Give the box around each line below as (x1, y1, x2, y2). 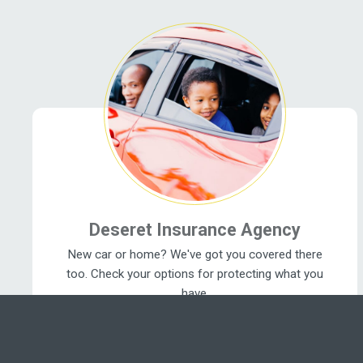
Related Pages (19, 2, 187, 33)
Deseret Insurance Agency (89, 219, 301, 240)
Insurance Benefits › (136, 305, 254, 320)
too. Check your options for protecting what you (66, 266, 324, 281)
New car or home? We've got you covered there (67, 246, 323, 262)
